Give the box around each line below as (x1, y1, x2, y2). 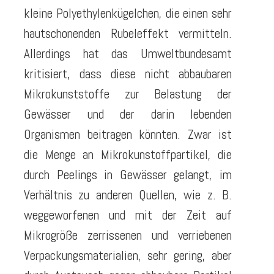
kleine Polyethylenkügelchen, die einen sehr (24, 4, 232, 21)
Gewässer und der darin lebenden (24, 105, 232, 122)
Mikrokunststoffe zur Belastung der (24, 85, 232, 102)
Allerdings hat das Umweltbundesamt (24, 45, 232, 62)
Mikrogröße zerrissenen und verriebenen (24, 226, 232, 243)
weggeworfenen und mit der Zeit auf (24, 206, 232, 223)
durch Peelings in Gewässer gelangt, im (24, 166, 232, 183)
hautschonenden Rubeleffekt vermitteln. (24, 24, 232, 42)
